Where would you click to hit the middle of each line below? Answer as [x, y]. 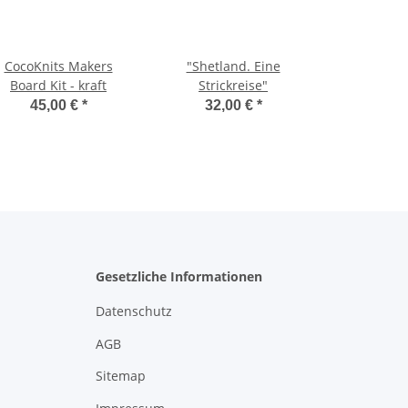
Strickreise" [233, 86]
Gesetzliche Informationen [178, 277]
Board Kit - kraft [58, 86]
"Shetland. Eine [233, 66]
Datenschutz [133, 311]
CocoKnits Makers [58, 66]
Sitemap [120, 376]
